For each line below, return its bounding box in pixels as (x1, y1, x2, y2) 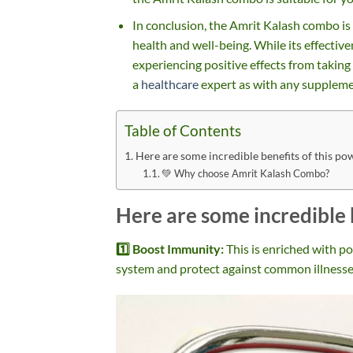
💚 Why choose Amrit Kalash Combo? (162, 166, 330, 180)
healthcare (140, 76, 201, 92)
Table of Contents (124, 121, 241, 140)
